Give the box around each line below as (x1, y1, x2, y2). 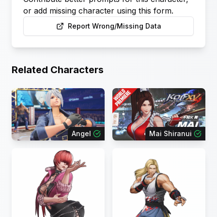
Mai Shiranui (149, 129, 192, 138)
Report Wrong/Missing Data (67, 22, 161, 31)
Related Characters (12, 64, 104, 76)
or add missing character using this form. (23, 6, 173, 16)
